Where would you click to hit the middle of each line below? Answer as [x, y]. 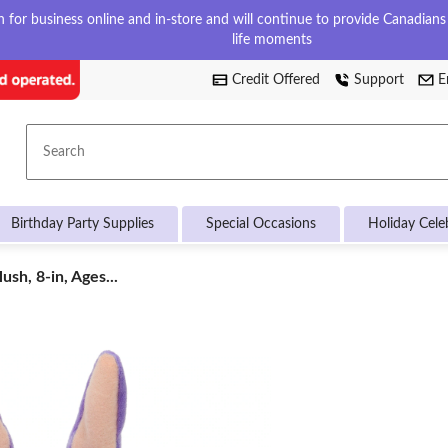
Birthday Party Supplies [82, 224]
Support [379, 80]
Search [66, 159]
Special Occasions [261, 224]
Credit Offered [276, 80]
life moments [272, 40]
